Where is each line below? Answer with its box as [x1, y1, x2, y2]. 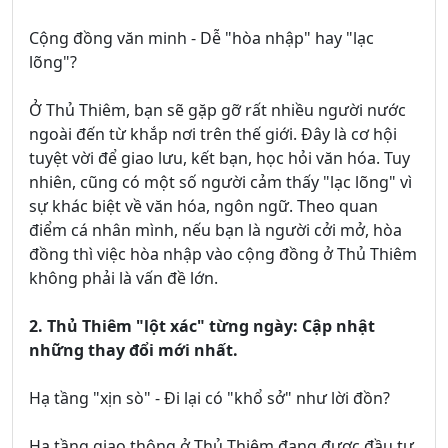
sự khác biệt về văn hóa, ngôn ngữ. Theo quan [29, 195, 378, 218]
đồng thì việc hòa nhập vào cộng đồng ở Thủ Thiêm [29, 243, 417, 266]
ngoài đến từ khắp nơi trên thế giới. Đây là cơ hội [29, 123, 397, 146]
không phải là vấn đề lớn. [29, 267, 218, 290]
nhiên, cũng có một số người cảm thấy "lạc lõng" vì [29, 171, 412, 194]
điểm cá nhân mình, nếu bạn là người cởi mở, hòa [29, 219, 402, 242]
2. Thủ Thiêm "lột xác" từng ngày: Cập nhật [29, 315, 375, 338]
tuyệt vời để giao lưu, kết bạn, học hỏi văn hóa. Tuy [29, 147, 410, 170]
